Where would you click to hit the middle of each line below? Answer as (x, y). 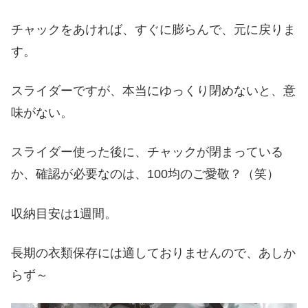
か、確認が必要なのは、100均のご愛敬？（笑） (145, 174)
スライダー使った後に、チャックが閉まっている (147, 152)
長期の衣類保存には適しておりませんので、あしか (153, 253)
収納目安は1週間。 (64, 213)
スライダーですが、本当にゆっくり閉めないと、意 (153, 91)
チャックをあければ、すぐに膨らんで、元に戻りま (153, 30)
